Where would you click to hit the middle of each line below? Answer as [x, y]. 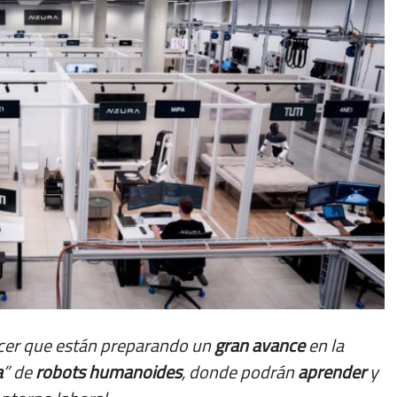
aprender [332, 372]
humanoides [135, 372]
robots [60, 372]
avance [278, 345]
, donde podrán [240, 372]
